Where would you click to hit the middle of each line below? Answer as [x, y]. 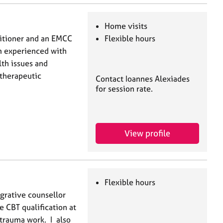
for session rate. [124, 89]
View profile [147, 133]
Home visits [126, 26]
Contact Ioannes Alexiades [143, 79]
